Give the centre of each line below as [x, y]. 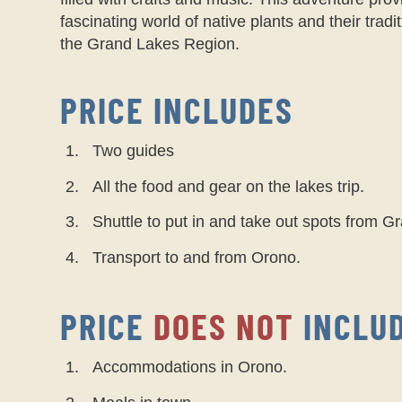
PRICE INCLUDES [177, 110]
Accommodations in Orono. [189, 367]
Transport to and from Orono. [196, 258]
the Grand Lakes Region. [150, 44]
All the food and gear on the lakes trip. [228, 186]
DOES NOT [224, 326]
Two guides [133, 151]
